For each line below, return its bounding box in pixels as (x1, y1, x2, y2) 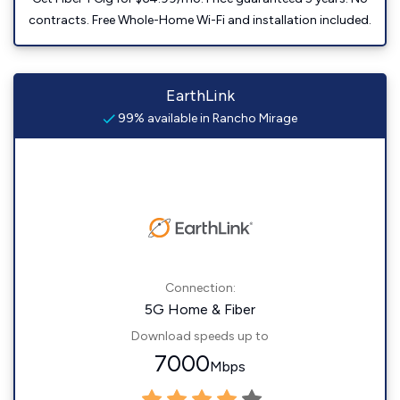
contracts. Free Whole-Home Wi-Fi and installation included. (29, 12, 371, 28)
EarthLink (165, 86, 235, 105)
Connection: (164, 280, 236, 296)
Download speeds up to (131, 329, 269, 344)
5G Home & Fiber (145, 301, 255, 318)
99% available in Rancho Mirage (115, 111, 297, 126)
